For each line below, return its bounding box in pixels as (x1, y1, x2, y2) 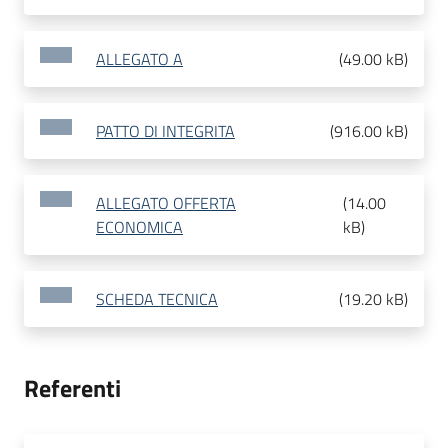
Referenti (24, 370, 121, 407)
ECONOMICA (96, 215, 183, 240)
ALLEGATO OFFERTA (96, 191, 236, 216)
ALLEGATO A (96, 47, 183, 72)
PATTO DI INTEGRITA (96, 119, 235, 144)
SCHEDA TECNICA (96, 287, 218, 312)
